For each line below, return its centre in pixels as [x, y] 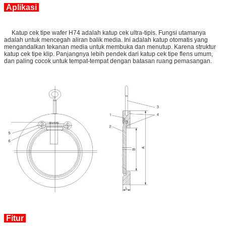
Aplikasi [21, 7]
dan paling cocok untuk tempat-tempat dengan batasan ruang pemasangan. [108, 61]
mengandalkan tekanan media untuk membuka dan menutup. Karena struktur [110, 47]
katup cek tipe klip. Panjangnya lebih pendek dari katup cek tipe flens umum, [108, 54]
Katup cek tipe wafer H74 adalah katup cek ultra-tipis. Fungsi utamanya [105, 33]
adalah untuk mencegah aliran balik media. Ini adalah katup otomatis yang [106, 40]
